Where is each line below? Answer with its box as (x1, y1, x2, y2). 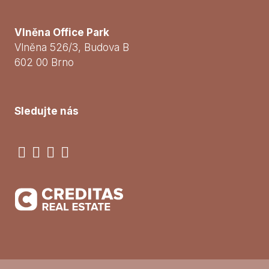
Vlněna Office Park (14, 26, 109, 38)
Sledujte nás (14, 104, 79, 117)
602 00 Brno (14, 56, 74, 68)
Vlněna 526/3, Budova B (14, 41, 129, 53)
